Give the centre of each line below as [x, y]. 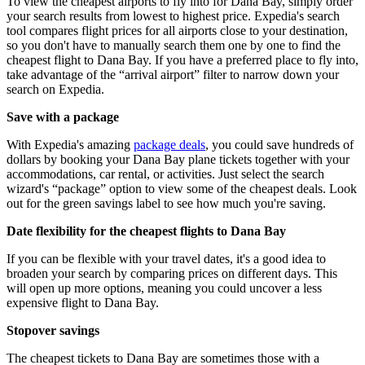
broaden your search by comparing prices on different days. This [172, 274]
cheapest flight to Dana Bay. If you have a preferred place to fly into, [182, 60]
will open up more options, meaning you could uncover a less [164, 288]
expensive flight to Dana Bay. [83, 303]
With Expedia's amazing [70, 145]
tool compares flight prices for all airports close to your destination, [177, 31]
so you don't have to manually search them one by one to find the [174, 46]
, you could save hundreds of [279, 145]
